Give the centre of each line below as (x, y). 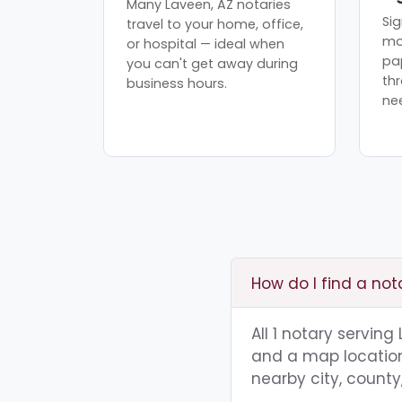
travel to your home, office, (215, 24)
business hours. (177, 83)
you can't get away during (213, 63)
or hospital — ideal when (206, 44)
